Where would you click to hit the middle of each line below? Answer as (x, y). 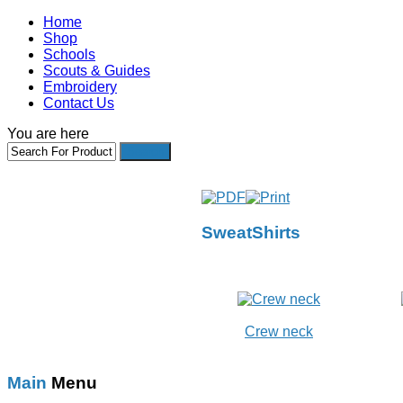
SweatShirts (251, 232)
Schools (69, 54)
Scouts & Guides (97, 71)
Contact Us (79, 103)
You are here (48, 134)
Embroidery (80, 87)
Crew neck (279, 332)
